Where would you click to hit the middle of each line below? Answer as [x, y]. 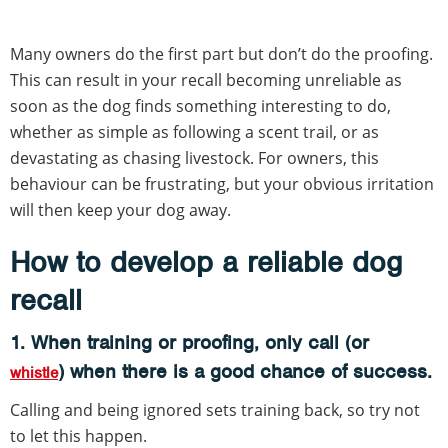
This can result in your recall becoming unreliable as [206, 79]
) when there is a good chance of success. [245, 371]
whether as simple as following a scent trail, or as [194, 131]
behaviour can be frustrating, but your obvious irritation [222, 183]
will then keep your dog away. [120, 209]
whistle [34, 372]
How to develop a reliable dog [206, 261]
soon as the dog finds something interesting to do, [200, 105]
